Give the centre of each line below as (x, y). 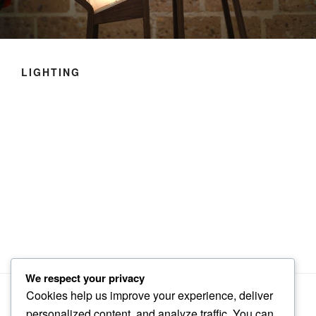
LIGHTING (51, 72)
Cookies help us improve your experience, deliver (150, 295)
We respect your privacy (85, 278)
